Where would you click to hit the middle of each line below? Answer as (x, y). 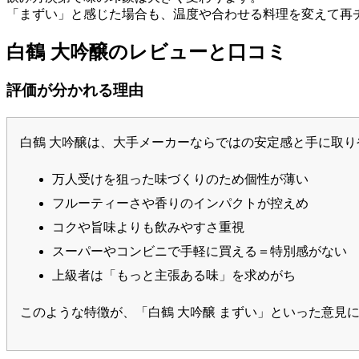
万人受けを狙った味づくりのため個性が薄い (180, 179)
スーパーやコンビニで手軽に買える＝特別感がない (200, 252)
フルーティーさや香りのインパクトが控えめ (180, 204)
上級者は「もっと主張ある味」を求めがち (174, 276)
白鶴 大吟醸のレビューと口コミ (147, 51)
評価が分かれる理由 (75, 91)
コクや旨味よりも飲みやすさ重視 (148, 228)
